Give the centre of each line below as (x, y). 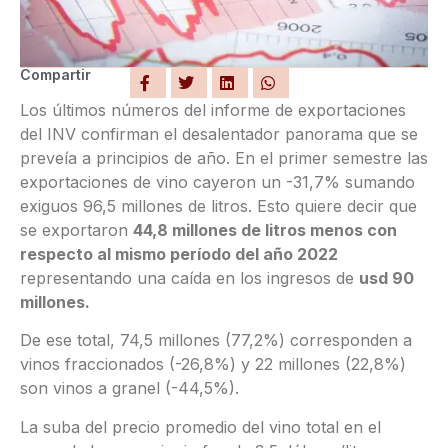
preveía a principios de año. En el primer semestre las (224, 158)
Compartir (55, 74)
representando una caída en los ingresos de (189, 278)
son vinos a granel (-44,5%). (129, 388)
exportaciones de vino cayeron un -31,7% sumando (217, 182)
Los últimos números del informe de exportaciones (213, 110)
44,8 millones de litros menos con (265, 230)
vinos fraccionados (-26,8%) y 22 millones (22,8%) (213, 364)
